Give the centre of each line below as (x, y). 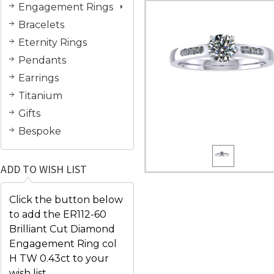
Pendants (42, 60)
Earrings (39, 78)
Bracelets (41, 25)
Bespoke (40, 131)
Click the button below (66, 200)
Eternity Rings (53, 43)
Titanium (40, 96)
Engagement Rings (66, 7)
